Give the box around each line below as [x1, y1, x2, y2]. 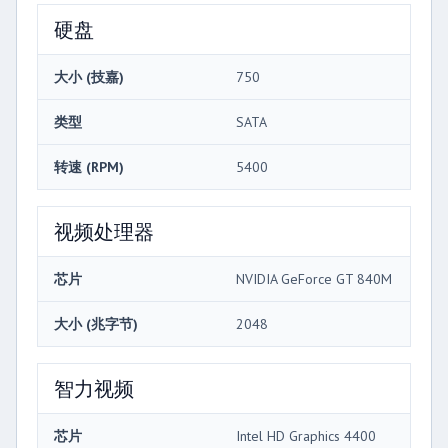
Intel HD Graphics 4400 [236, 427, 376, 446]
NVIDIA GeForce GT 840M [236, 270, 392, 289]
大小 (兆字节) [54, 315, 138, 334]
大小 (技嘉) [54, 68, 124, 87]
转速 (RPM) [54, 158, 124, 177]
